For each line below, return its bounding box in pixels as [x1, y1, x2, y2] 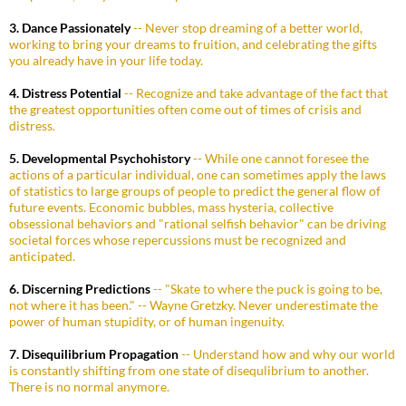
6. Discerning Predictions [9, 281, 150, 297]
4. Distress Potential [9, 85, 121, 101]
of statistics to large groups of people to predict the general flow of [9, 183, 381, 199]
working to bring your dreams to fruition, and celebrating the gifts [9, 36, 377, 53]
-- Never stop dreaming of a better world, [130, 20, 362, 36]
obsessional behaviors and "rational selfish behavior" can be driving [9, 216, 386, 232]
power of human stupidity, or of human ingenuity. [9, 314, 285, 330]
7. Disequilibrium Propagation [9, 346, 179, 362]
